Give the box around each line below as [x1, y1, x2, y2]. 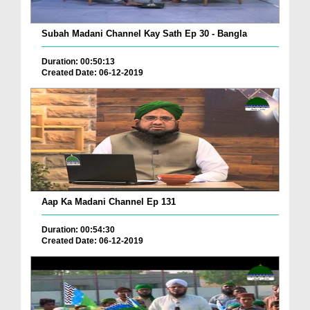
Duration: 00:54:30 [42, 225, 115, 235]
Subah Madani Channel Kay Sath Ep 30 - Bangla [42, 28, 247, 39]
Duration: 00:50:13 [42, 57, 115, 67]
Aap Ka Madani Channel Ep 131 [42, 197, 176, 208]
